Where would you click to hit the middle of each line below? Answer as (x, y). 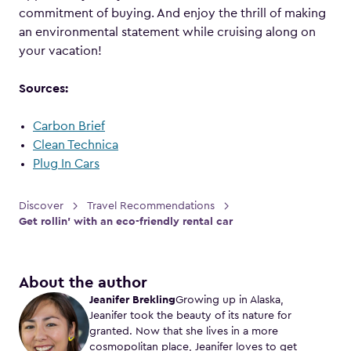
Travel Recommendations (151, 206)
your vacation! (60, 51)
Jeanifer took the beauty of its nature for (190, 316)
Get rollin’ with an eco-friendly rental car (126, 222)
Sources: (43, 89)
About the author (83, 283)
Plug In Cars (66, 164)
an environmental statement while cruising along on (167, 32)
